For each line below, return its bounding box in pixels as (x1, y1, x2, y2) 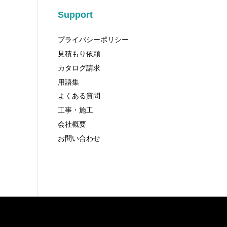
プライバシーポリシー (57, 35, 129, 44)
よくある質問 (57, 92, 100, 100)
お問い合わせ (57, 134, 100, 142)
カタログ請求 (57, 63, 100, 72)
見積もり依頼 (57, 50, 100, 58)
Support (57, 9, 93, 20)
